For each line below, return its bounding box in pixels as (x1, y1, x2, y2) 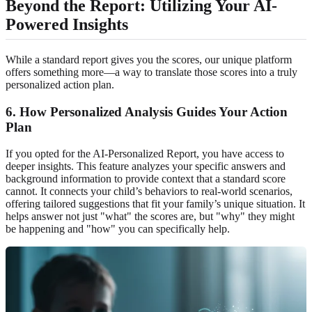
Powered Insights (6, 15, 128, 33)
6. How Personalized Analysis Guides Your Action (6, 104, 288, 119)
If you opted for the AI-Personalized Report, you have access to (6, 148, 284, 160)
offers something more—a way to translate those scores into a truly (6, 65, 297, 78)
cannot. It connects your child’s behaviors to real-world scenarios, (6, 185, 292, 198)
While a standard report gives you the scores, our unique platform (6, 53, 292, 65)
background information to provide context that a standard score (6, 173, 286, 185)
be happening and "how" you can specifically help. (6, 223, 230, 235)
